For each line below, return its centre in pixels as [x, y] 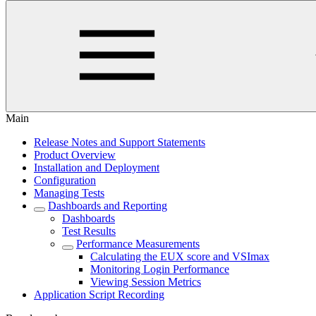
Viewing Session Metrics [146, 282]
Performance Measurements [138, 244]
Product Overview [75, 155]
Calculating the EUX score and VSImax [180, 256]
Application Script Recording [99, 294]
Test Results [89, 231]
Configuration [65, 180]
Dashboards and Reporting [108, 206]
